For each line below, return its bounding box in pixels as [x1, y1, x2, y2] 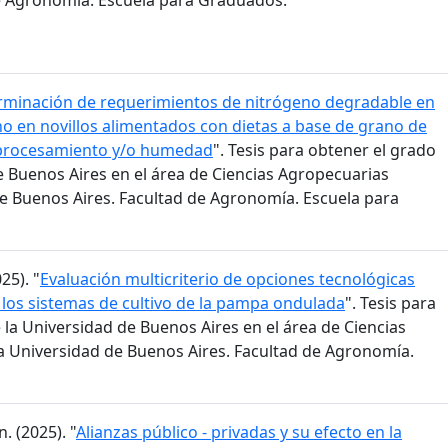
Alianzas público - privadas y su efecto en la [76, 421, 402, 444]
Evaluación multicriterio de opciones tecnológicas [40, 268, 415, 291]
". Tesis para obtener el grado [213, 139, 436, 162]
